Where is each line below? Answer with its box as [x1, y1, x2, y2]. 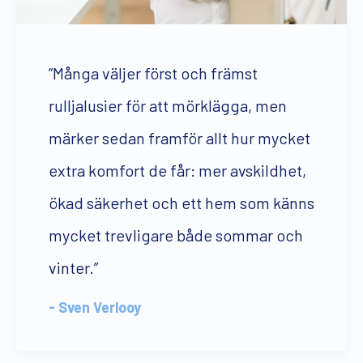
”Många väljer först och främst [49, 62, 258, 83]
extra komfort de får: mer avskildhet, [49, 160, 306, 180]
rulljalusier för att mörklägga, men [49, 95, 287, 115]
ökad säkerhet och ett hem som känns [49, 192, 314, 212]
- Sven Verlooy [49, 297, 141, 316]
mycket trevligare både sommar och [49, 224, 303, 245]
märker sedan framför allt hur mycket [49, 127, 310, 147]
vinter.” [49, 257, 98, 277]
